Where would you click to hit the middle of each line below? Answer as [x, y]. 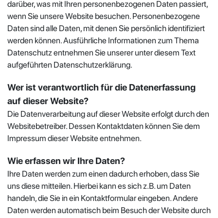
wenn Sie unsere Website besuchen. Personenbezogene [104, 16]
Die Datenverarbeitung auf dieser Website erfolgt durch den [108, 114]
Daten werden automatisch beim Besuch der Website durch [109, 210]
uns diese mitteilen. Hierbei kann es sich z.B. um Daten [99, 186]
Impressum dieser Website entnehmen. [74, 138]
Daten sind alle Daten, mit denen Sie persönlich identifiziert [106, 28]
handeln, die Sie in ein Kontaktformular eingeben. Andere [103, 198]
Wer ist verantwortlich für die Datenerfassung [101, 87]
